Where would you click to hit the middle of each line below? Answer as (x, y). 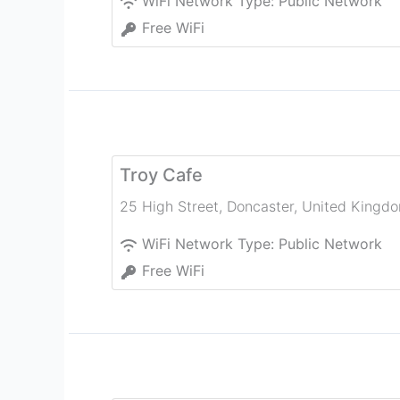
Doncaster (260, 207)
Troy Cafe (161, 175)
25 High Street (169, 207)
